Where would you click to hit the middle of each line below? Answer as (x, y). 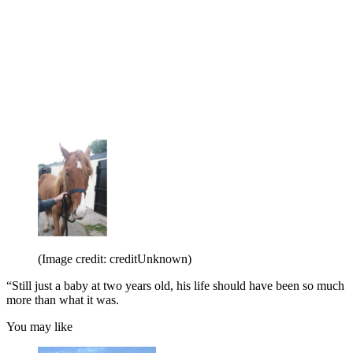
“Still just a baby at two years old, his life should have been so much (175, 286)
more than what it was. (63, 300)
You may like (39, 327)
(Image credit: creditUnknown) (115, 259)
